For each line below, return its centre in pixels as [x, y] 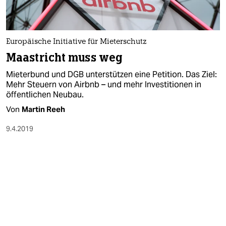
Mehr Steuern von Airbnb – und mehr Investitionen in [104, 84]
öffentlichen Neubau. [45, 94]
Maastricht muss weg [64, 58]
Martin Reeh [43, 109]
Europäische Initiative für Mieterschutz [76, 42]
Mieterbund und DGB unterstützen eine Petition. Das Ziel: [111, 74]
